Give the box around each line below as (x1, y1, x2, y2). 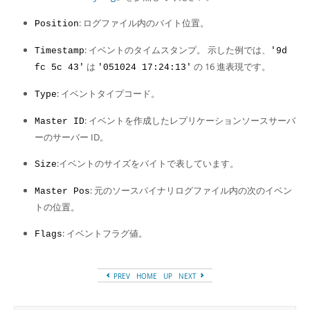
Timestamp (35, 46, 84, 56)
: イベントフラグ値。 (62, 227, 147, 239)
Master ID (35, 116, 84, 127)
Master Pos (35, 186, 90, 197)
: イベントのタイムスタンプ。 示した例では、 (84, 44, 271, 56)
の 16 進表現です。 (192, 60, 271, 73)
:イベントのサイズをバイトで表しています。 (57, 157, 239, 170)
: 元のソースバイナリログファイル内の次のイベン (90, 184, 292, 197)
